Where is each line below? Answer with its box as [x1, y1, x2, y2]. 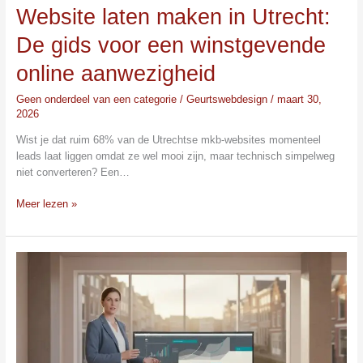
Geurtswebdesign [186, 92, 271, 105]
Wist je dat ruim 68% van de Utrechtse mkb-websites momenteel [15, 133, 321, 146]
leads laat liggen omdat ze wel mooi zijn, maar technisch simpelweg [15, 149, 335, 162]
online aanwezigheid [15, 61, 216, 87]
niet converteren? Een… [15, 165, 130, 178]
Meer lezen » [15, 197, 77, 210]
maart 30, [276, 92, 322, 105]
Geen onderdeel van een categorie [15, 92, 177, 105]
